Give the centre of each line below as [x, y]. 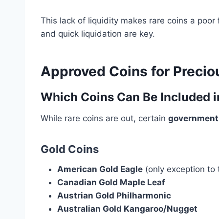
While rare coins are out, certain [104, 119]
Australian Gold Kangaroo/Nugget [127, 209]
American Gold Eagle [100, 169]
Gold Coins [70, 149]
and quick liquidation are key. [98, 34]
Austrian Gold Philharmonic [114, 196]
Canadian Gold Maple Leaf [111, 183]
